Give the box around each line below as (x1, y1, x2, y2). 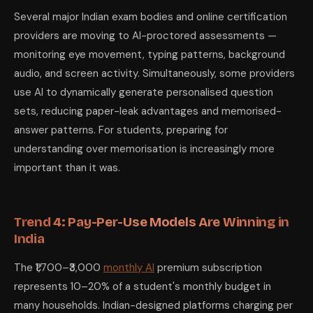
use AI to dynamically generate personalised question (14, 85, 273, 99)
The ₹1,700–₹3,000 (14, 261, 103, 275)
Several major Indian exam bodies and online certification (14, 10, 287, 24)
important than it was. (14, 161, 120, 175)
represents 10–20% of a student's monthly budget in (14, 279, 271, 293)
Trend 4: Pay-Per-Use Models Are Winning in (14, 214, 290, 230)
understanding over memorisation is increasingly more (14, 142, 275, 156)
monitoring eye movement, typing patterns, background (14, 48, 285, 61)
